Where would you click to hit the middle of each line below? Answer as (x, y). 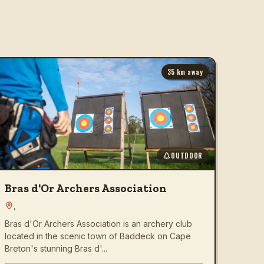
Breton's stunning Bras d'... (56, 248)
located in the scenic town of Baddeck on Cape (98, 236)
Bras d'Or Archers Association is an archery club (98, 223)
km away (189, 72)
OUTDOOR (187, 155)
